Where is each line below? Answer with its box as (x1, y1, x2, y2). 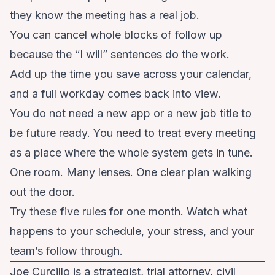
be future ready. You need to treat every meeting (10, 126, 256, 140)
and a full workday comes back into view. (10, 87, 221, 101)
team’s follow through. (10, 244, 123, 258)
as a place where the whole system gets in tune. (10, 146, 253, 160)
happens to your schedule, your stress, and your (10, 225, 254, 238)
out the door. (10, 185, 75, 199)
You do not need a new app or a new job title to (10, 107, 252, 120)
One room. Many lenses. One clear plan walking (10, 166, 252, 179)
